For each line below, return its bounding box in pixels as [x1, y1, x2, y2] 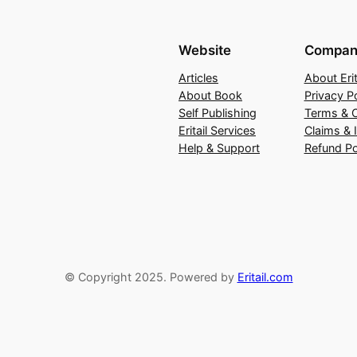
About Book [178, 88, 242, 102]
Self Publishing [178, 105, 257, 120]
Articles [178, 70, 218, 84]
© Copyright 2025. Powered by [64, 270, 237, 284]
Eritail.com [237, 270, 293, 284]
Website [178, 41, 231, 58]
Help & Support [178, 140, 260, 155]
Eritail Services [178, 123, 256, 137]
